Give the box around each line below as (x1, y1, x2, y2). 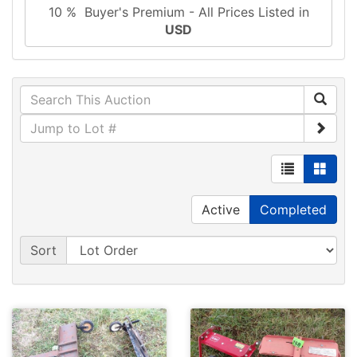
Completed (260, 202, 327, 218)
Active (202, 202, 240, 218)
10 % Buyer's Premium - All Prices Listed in (48, 4, 309, 21)
